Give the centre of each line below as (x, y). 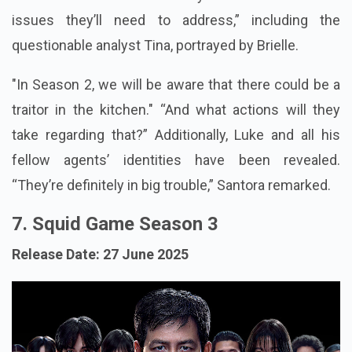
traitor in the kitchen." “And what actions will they (176, 110)
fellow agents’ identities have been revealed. (176, 160)
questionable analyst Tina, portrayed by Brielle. (155, 46)
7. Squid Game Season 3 (115, 224)
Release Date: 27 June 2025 (100, 255)
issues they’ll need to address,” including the (176, 20)
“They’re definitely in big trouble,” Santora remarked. (171, 185)
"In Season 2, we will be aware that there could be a (176, 85)
